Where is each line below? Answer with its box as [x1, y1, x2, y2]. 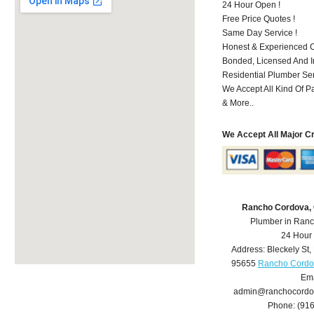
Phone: [268, 301, 298, 311]
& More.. [222, 97, 254, 108]
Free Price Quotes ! [222, 13, 296, 24]
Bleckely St [266, 245, 309, 255]
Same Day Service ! [222, 27, 298, 38]
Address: [231, 245, 267, 255]
